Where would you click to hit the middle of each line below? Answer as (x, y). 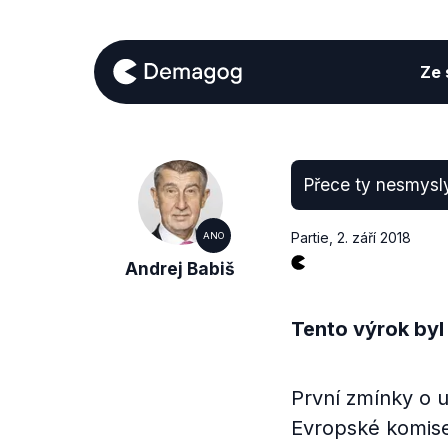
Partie (309, 237)
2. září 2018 (373, 237)
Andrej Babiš (180, 268)
